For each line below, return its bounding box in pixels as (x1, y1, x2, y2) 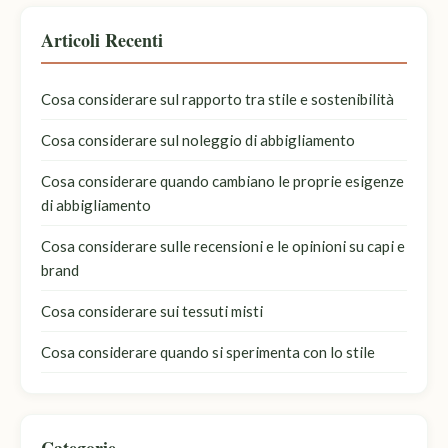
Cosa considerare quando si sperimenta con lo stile (41, 342, 375, 361)
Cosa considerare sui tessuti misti (41, 301, 263, 320)
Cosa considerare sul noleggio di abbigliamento (41, 130, 355, 149)
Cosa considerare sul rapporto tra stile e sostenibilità (41, 89, 394, 108)
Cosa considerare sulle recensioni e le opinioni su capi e (41, 236, 405, 255)
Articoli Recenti (41, 26, 163, 53)
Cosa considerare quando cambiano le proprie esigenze (41, 171, 404, 190)
